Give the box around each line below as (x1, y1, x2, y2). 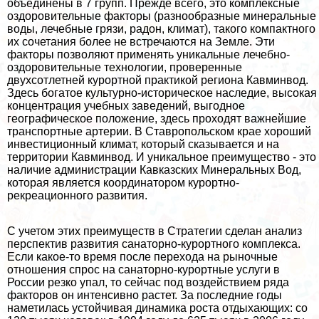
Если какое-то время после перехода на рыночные (7, 250, 278, 263)
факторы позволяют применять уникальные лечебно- (7, 48, 290, 61)
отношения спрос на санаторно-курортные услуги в (7, 263, 280, 276)
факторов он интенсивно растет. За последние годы (7, 288, 282, 301)
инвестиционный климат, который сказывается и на (7, 137, 279, 150)
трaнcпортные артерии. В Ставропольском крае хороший (7, 125, 311, 137)
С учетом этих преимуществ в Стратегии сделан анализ (7, 224, 302, 237)
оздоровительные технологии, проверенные (7, 61, 242, 73)
